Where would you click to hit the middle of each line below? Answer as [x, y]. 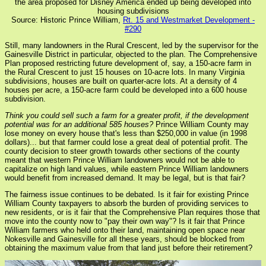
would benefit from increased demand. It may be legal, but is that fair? [125, 178]
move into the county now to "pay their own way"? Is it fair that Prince [125, 221]
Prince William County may [201, 124]
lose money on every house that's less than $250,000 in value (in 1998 [126, 133]
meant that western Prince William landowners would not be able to [120, 160]
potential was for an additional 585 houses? [79, 124]
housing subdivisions [133, 11]
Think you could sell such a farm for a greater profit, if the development [127, 115]
